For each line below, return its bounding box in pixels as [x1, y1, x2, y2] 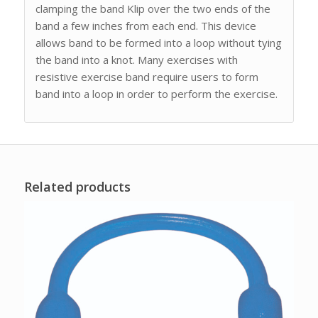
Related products [23, 178, 131, 196]
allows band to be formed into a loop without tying [35, 35, 282, 50]
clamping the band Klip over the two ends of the [35, 1, 270, 16]
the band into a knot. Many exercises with [35, 53, 238, 67]
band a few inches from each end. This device [35, 18, 256, 33]
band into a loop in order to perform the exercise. [35, 87, 278, 102]
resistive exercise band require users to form [35, 70, 258, 84]
